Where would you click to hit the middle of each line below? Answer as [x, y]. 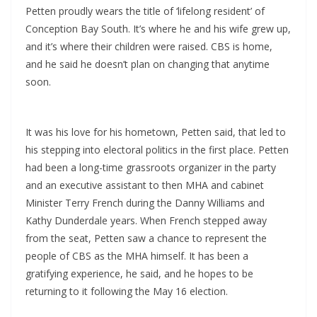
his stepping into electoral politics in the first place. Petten [157, 150]
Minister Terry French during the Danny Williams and [145, 203]
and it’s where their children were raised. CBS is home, [149, 47]
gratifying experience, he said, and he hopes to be [139, 274]
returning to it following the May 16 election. [127, 292]
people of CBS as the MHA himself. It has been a [137, 256]
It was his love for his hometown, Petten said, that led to [156, 132]
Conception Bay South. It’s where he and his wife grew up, [158, 29]
